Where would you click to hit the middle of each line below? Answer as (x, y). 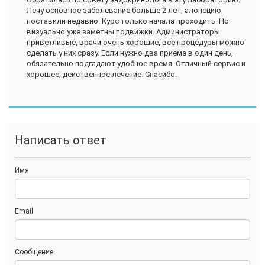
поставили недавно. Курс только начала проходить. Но (128, 21)
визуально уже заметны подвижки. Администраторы (123, 32)
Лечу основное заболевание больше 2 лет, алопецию (124, 11)
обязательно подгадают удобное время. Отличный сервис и (136, 64)
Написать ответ (61, 140)
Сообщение (34, 252)
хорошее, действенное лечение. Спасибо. (102, 75)
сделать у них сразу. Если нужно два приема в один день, (130, 53)
